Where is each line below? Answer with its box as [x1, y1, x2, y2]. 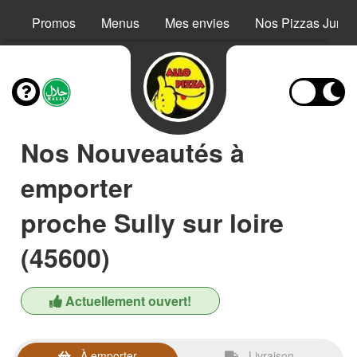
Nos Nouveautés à [21, 134, 245, 171]
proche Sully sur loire [21, 204, 284, 241]
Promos [32, 14, 76, 32]
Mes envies [165, 14, 229, 32]
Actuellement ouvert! [62, 292, 191, 310]
